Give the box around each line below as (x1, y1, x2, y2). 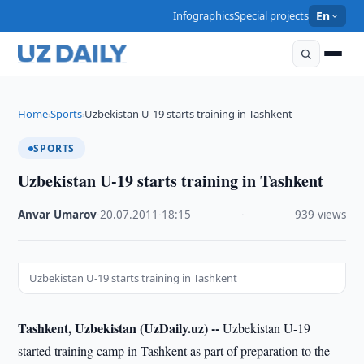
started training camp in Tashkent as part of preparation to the (18, 342, 331, 359)
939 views (294, 207, 346, 222)
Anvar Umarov (18, 207, 97, 222)
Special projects (234, 8, 310, 23)
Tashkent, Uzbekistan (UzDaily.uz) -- (18, 318, 220, 337)
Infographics (173, 8, 235, 23)
